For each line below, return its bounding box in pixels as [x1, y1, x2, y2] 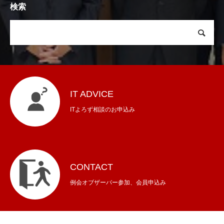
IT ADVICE [70, 89, 113, 99]
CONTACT [70, 162, 113, 172]
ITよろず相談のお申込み [70, 106, 135, 113]
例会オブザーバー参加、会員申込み [70, 179, 166, 186]
